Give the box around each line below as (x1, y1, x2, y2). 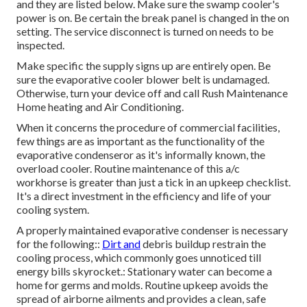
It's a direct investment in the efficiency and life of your (16, 189, 271, 203)
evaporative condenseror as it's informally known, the (16, 148, 265, 162)
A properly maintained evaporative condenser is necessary (16, 223, 288, 237)
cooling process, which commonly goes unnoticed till (16, 251, 261, 265)
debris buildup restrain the (140, 237, 266, 251)
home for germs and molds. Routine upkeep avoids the (16, 278, 268, 292)
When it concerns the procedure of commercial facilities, (16, 121, 280, 134)
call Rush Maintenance (183, 86, 288, 100)
